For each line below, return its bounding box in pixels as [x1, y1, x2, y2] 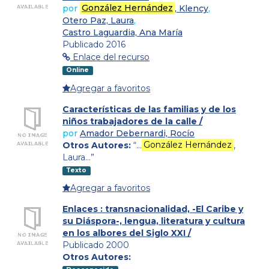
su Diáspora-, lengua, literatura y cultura [62, 216, 245, 227]
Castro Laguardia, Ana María [62, 26, 183, 38]
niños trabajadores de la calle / [62, 115, 202, 127]
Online [66, 66, 89, 74]
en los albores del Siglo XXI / [62, 228, 191, 239]
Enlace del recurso [73, 52, 150, 63]
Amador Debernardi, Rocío [80, 127, 195, 139]
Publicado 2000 [62, 240, 129, 251]
